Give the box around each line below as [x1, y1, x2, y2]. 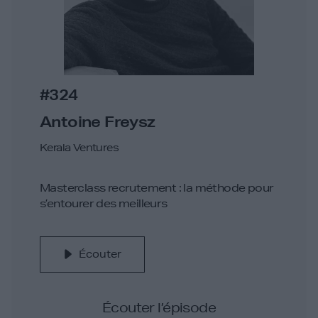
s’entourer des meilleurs [40, 197, 168, 211]
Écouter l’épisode [102, 300, 216, 316]
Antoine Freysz [40, 113, 155, 131]
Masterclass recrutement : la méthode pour [40, 181, 274, 195]
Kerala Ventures [40, 141, 119, 155]
